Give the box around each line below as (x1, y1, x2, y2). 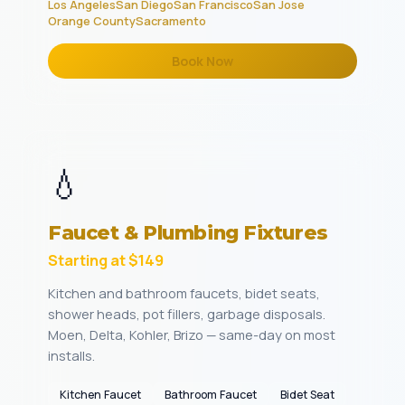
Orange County (48, 13, 136, 29)
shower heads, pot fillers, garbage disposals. (48, 305, 325, 323)
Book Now (172, 52, 233, 70)
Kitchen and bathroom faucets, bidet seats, (48, 284, 320, 302)
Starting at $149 (48, 250, 164, 270)
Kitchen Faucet (60, 387, 141, 402)
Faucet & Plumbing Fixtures (48, 221, 328, 244)
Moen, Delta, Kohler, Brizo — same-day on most (48, 325, 335, 344)
